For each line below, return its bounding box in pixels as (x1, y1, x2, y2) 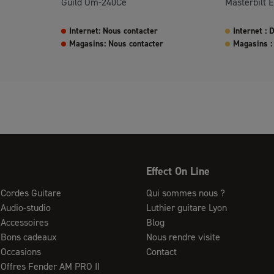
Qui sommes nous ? (146, 187, 225, 199)
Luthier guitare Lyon (146, 201, 227, 214)
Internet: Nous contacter (69, 25, 158, 37)
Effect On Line (146, 164, 210, 179)
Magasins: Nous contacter (69, 38, 163, 50)
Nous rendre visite (146, 231, 220, 243)
